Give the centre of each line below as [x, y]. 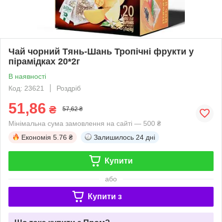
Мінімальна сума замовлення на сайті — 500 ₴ [85, 123]
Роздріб [69, 88]
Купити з [105, 196]
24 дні [145, 137]
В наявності [27, 76]
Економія [36, 137]
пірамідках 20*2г [44, 61]
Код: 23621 [26, 88]
